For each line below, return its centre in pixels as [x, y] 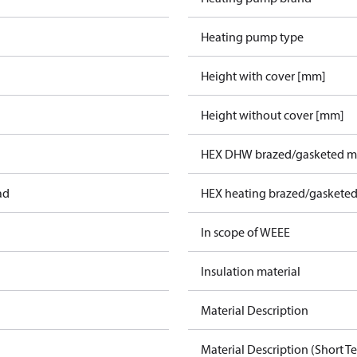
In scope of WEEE [245, 232]
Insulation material [251, 271]
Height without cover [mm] [273, 115]
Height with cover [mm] [263, 76]
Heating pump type [252, 37]
